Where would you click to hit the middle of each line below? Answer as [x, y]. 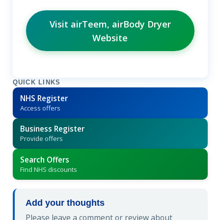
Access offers [40, 108]
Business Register [52, 129]
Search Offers [44, 159]
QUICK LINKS [37, 83]
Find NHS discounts [48, 169]
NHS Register [44, 98]
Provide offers [41, 139]
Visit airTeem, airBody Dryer [110, 24]
